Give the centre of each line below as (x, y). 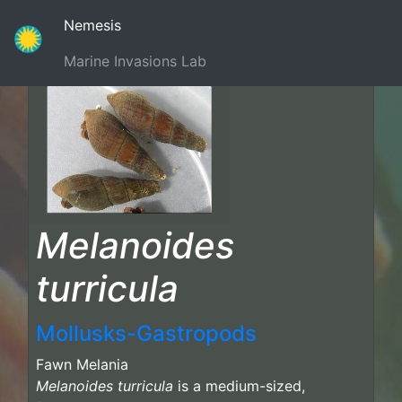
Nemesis (93, 25)
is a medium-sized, (239, 385)
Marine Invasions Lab (135, 61)
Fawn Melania (82, 364)
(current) (150, 24)
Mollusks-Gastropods (146, 333)
